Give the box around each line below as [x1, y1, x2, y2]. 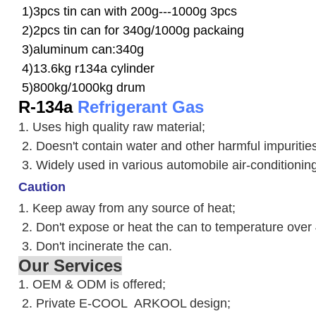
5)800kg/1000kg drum [18, 80, 145, 95]
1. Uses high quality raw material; [18, 119, 205, 134]
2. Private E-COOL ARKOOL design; [18, 296, 231, 310]
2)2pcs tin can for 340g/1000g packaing [18, 23, 244, 37]
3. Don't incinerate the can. [18, 238, 172, 253]
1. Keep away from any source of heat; [18, 200, 236, 215]
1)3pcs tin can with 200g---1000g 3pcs [18, 4, 241, 18]
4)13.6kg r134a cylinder [18, 61, 154, 75]
